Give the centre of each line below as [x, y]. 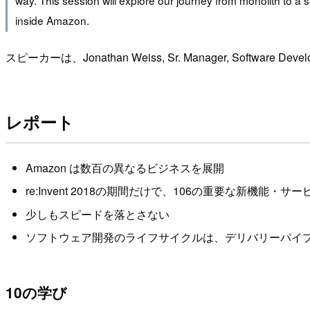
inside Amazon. [52, 20]
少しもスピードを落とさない [97, 214]
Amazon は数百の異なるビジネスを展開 [125, 168]
